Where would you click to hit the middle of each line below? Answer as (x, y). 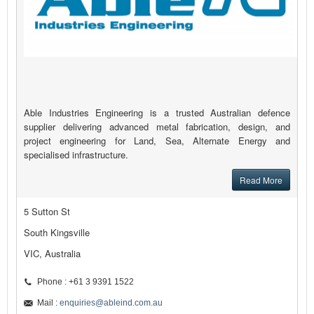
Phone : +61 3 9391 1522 (86, 282)
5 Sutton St (47, 212)
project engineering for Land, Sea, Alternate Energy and (157, 141)
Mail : (48, 303)
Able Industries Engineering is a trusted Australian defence (157, 113)
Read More (261, 180)
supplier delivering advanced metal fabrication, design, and (157, 127)
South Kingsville (57, 233)
